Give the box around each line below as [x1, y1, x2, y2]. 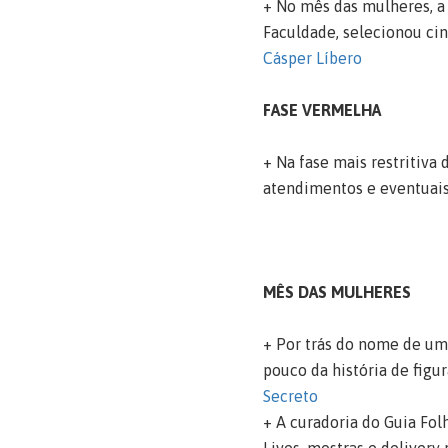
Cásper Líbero [262, 48, 362, 67]
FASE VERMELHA [262, 100, 381, 119]
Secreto [262, 386, 318, 405]
